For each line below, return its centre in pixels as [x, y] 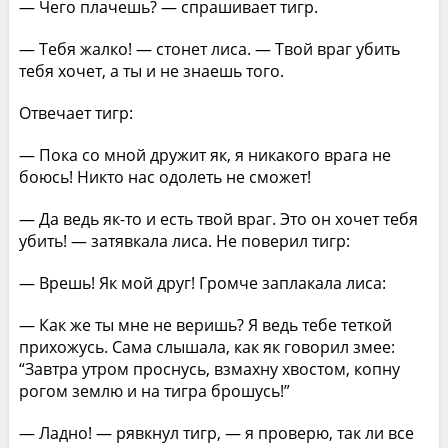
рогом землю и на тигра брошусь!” [154, 390]
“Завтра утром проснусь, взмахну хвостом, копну [209, 368]
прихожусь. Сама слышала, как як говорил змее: [206, 346]
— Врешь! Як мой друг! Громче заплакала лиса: [202, 282]
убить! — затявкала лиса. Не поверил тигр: [184, 240]
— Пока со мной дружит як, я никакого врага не [204, 154]
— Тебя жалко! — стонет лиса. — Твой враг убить [209, 48]
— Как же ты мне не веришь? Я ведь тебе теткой [205, 324]
